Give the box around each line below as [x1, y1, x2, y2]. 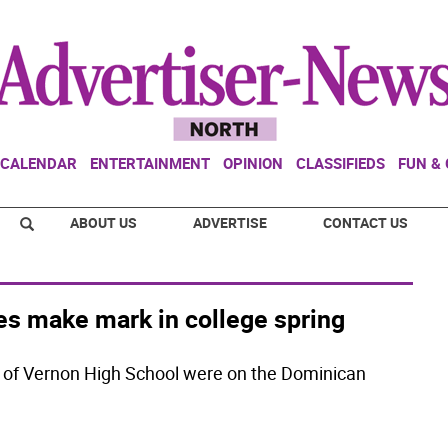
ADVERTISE [193, 213, 267, 232]
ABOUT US [70, 213, 137, 232]
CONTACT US [323, 213, 408, 232]
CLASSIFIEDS [296, 153, 385, 173]
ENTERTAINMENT [90, 153, 210, 173]
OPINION [223, 153, 283, 173]
